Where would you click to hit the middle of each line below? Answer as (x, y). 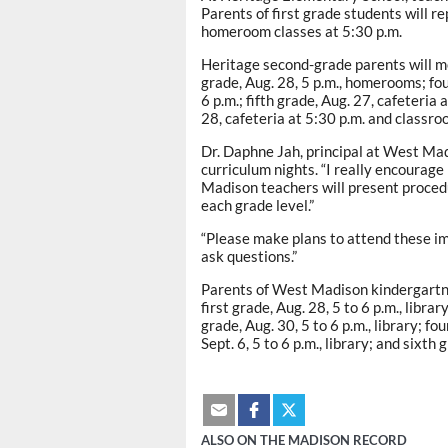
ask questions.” (249, 256)
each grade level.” (257, 205)
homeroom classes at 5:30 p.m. (301, 31)
